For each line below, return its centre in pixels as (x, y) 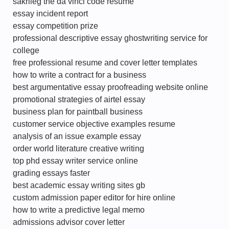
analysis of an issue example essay (77, 136)
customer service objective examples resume (94, 124)
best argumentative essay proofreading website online (110, 87)
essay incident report (50, 14)
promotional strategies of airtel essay (79, 99)
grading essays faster (51, 173)
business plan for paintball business (78, 112)
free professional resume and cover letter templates (105, 63)
